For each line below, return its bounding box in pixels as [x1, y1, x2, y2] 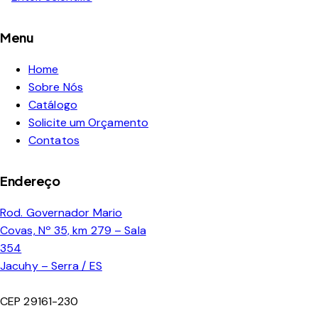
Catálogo [28, 97, 77, 113]
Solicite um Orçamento [28, 115, 149, 131]
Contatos [28, 133, 79, 148]
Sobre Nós [28, 79, 83, 95]
